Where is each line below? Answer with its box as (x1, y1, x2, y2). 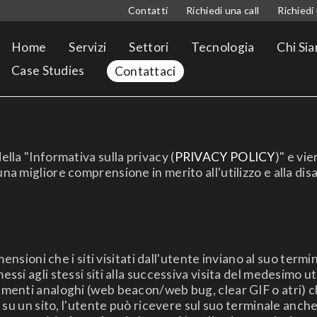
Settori (129, 40, 169, 54)
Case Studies (11, 63, 85, 78)
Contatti (127, 4, 168, 16)
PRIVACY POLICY (174, 149, 275, 164)
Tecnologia (191, 40, 255, 54)
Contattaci (114, 64, 176, 79)
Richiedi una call (186, 4, 260, 16)
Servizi (69, 40, 107, 54)
